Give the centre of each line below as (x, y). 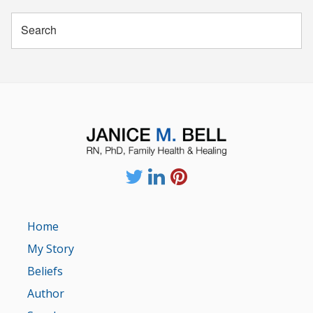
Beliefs (45, 271)
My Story (51, 248)
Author (46, 293)
